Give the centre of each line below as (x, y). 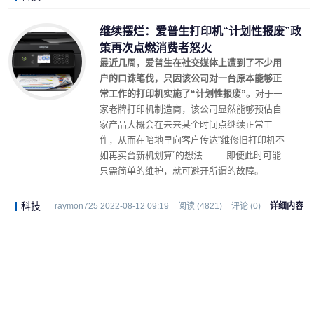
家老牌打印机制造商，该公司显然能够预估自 (191, 109)
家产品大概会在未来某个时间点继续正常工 (186, 124)
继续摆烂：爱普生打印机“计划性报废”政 (200, 31)
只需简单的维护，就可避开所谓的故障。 (182, 171)
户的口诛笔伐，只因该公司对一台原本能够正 (191, 78)
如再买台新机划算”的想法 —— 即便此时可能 (190, 155)
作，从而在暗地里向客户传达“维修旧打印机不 (192, 140)
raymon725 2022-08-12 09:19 (112, 206)
